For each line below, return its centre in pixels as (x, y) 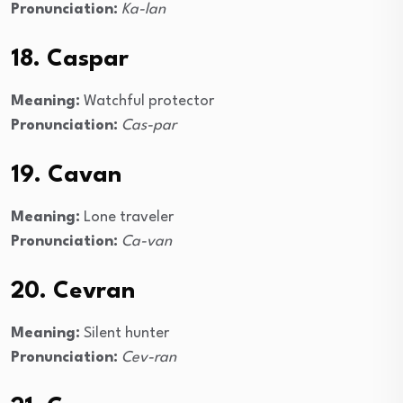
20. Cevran (73, 292)
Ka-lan (143, 10)
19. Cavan (66, 176)
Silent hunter (125, 334)
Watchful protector (147, 102)
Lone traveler (127, 218)
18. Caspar (70, 60)
